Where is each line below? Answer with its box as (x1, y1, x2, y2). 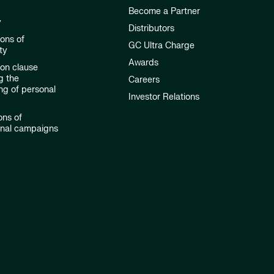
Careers (128, 75, 160, 86)
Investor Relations (128, 92, 199, 103)
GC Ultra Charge (128, 40, 194, 51)
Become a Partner (128, 6, 200, 17)
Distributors (128, 23, 174, 34)
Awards (128, 57, 158, 68)
